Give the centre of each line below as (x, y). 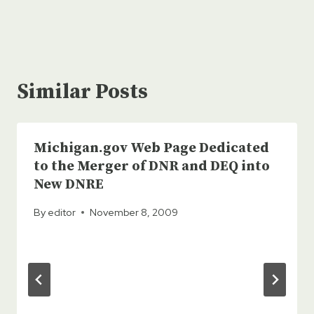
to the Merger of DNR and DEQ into (152, 166)
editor (62, 212)
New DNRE (69, 184)
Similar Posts (82, 91)
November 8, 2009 (134, 212)
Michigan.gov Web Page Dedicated (151, 148)
